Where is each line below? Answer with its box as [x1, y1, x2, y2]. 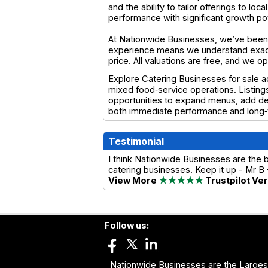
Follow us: [105, 220, 149, 231]
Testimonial [108, 135, 164, 147]
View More [108, 175, 159, 186]
